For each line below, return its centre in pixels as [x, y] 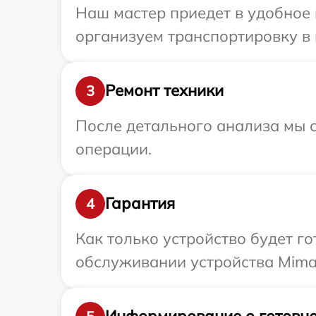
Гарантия [140, 203]
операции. [114, 148]
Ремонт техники [164, 91]
